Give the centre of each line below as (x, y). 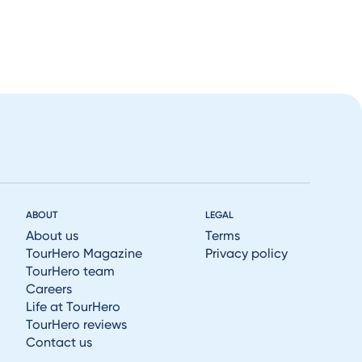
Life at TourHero (74, 307)
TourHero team (71, 271)
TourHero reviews (77, 324)
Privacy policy (247, 253)
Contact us (59, 342)
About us (53, 236)
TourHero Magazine (84, 253)
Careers (49, 289)
